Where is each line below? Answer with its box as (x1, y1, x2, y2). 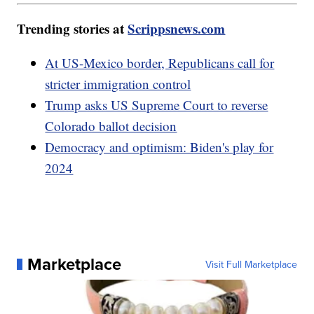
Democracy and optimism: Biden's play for (45, 137, 274, 156)
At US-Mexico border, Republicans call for (45, 53, 275, 71)
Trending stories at (17, 18, 128, 38)
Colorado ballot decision (45, 116, 177, 135)
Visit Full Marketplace (205, 257, 297, 271)
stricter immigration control (45, 74, 191, 93)
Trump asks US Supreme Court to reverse (45, 95, 268, 114)
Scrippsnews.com (128, 18, 226, 38)
